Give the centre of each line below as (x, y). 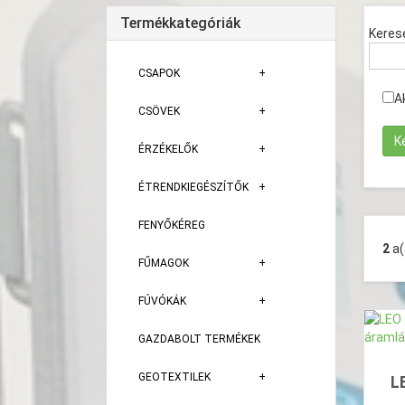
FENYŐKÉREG (172, 225)
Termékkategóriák (180, 23)
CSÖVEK (159, 111)
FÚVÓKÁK (162, 301)
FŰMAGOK (164, 263)
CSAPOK (159, 73)
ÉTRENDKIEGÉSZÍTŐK (193, 187)
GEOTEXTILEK (174, 377)
